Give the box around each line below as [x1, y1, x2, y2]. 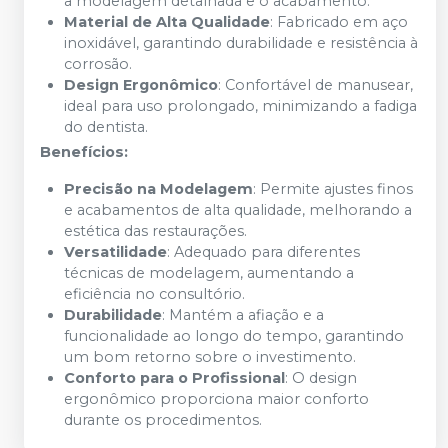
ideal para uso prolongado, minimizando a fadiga [64, 97, 417, 115]
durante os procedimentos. [64, 411, 262, 429]
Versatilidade [64, 243, 167, 261]
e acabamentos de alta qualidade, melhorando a [64, 201, 412, 219]
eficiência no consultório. [64, 285, 245, 303]
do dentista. [64, 118, 148, 136]
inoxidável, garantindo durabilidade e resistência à [64, 34, 418, 52]
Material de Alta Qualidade [64, 13, 270, 31]
